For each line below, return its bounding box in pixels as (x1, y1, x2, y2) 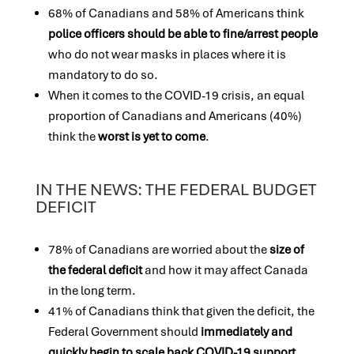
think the (47, 129, 98, 145)
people (280, 26, 318, 42)
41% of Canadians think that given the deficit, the (47, 303, 314, 319)
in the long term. (47, 283, 136, 299)
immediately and (200, 324, 292, 340)
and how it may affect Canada (141, 262, 308, 278)
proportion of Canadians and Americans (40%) (47, 108, 302, 124)
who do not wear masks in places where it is (47, 47, 286, 62)
